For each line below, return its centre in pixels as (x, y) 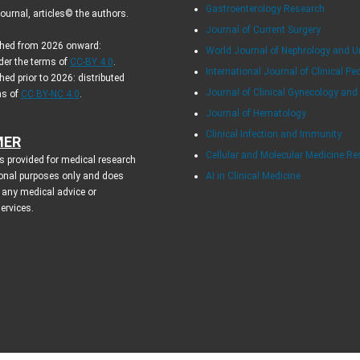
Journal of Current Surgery (264, 29)
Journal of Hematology (256, 113)
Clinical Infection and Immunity (274, 134)
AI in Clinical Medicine (254, 176)
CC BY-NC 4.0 (50, 94)
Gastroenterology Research (266, 8)
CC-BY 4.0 (91, 61)
